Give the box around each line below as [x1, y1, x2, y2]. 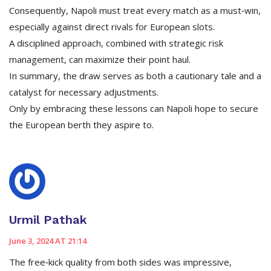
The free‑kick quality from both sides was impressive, [9, 256, 232, 269]
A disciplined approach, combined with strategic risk [9, 37, 223, 50]
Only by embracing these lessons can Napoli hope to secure [9, 102, 258, 115]
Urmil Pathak [9, 212, 87, 227]
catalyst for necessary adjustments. [9, 86, 158, 99]
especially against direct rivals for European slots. [9, 21, 215, 33]
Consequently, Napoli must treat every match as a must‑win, [9, 4, 261, 17]
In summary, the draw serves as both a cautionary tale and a [9, 70, 261, 82]
